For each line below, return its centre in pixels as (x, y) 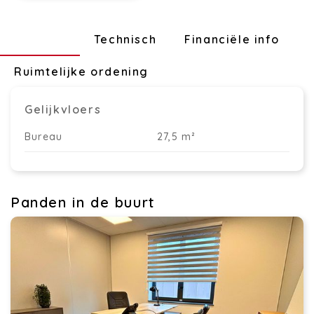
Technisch (125, 39)
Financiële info (232, 39)
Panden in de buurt (83, 202)
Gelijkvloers (63, 109)
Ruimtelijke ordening (81, 71)
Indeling (40, 39)
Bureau (44, 137)
